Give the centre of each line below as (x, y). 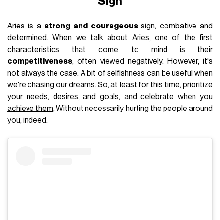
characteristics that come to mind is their (110, 50)
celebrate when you (177, 97)
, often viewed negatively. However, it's (142, 61)
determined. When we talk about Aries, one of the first (110, 38)
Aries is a (26, 26)
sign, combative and (175, 26)
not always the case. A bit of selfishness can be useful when (110, 73)
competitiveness (40, 61)
